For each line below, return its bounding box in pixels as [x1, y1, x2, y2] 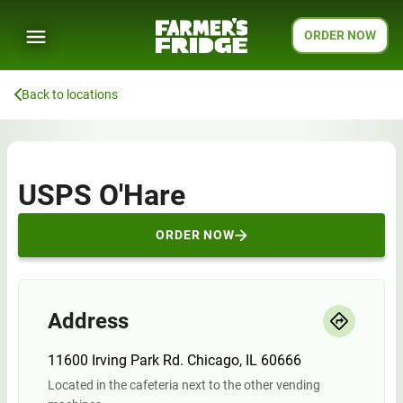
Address [48, 309, 129, 334]
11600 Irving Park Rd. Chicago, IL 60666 [48, 352, 301, 369]
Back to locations [22, 87, 118, 102]
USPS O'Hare [18, 178, 185, 212]
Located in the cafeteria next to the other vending [48, 378, 320, 392]
